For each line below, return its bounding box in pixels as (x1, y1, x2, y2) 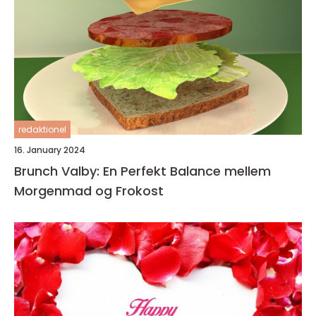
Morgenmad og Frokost (14, 182, 164, 200)
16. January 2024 (14, 144, 85, 156)
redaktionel (18, 123, 66, 135)
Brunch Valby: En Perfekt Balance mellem (14, 162, 271, 180)
